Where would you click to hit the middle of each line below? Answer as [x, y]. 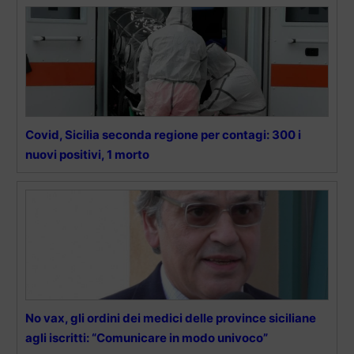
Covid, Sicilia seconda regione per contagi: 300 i [163, 134]
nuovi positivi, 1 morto [87, 154]
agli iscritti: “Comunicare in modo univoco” [147, 337]
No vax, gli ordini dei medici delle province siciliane [171, 318]
